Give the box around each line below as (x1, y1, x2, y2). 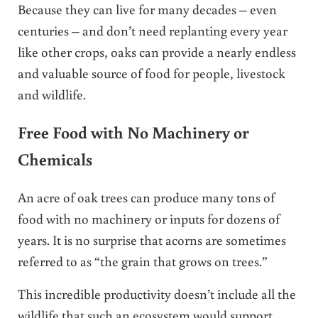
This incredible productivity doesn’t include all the (17, 285, 296, 303)
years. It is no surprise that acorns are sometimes (17, 231, 286, 249)
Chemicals (17, 148, 92, 170)
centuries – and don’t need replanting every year (17, 21, 287, 39)
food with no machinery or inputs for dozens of (17, 209, 280, 228)
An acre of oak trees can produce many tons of (17, 188, 275, 207)
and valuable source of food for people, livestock (17, 63, 285, 82)
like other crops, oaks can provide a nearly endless (17, 42, 296, 60)
